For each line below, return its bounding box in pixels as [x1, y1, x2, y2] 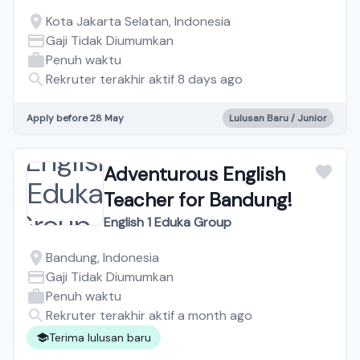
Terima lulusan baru [49, 330, 151, 345]
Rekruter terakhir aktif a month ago [46, 307, 252, 324]
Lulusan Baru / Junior [229, 112, 327, 125]
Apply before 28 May [27, 112, 124, 125]
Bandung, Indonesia [46, 249, 159, 266]
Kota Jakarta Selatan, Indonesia [46, 13, 231, 30]
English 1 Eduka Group [104, 214, 231, 231]
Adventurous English [104, 162, 285, 186]
